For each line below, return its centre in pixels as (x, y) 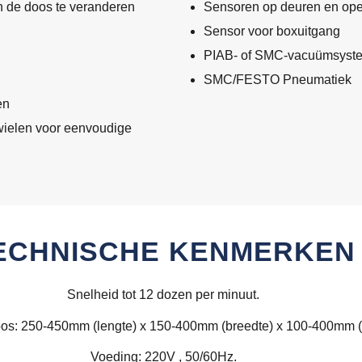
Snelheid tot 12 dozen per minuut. (163, 295)
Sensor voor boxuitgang (272, 32)
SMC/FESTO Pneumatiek (278, 80)
